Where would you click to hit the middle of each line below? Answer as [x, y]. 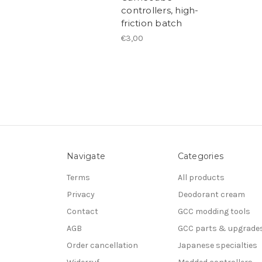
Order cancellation [102, 245]
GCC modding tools [214, 211]
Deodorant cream [211, 194]
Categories [200, 156]
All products [201, 177]
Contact [82, 211]
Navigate [86, 156]
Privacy [81, 194]
